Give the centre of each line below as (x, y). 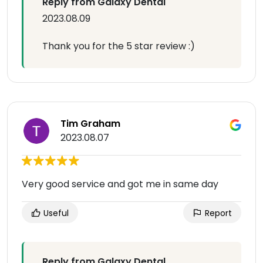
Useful (55, 213)
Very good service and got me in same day (120, 184)
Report (217, 213)
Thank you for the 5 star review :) (119, 46)
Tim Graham (90, 124)
